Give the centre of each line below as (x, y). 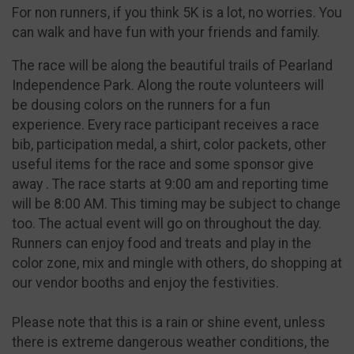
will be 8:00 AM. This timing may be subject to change (176, 204)
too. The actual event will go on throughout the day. (167, 224)
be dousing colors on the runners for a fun (141, 105)
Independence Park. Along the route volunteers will (168, 86)
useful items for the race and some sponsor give (163, 165)
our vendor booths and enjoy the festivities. (147, 283)
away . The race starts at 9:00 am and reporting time (170, 185)
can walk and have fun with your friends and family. (168, 32)
